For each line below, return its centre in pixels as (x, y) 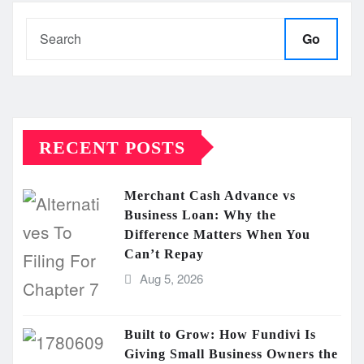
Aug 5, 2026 (171, 278)
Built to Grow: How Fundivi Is (220, 334)
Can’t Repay (166, 253)
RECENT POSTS (112, 147)
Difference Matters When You (217, 234)
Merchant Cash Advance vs (210, 195)
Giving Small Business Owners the (231, 353)
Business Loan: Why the (200, 214)
